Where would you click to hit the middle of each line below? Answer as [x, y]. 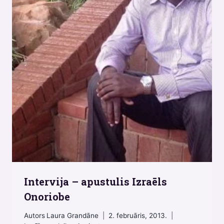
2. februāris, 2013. [138, 216]
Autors [34, 216]
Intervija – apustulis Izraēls [95, 181]
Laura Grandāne [73, 216]
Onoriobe [47, 196]
